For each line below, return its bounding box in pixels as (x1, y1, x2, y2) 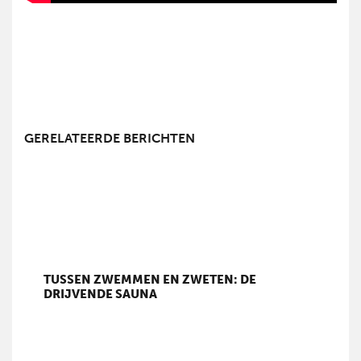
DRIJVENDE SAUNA (44, 286, 158, 301)
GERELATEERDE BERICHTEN (24, 131, 195, 147)
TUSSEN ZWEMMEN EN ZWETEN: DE (44, 272, 257, 287)
